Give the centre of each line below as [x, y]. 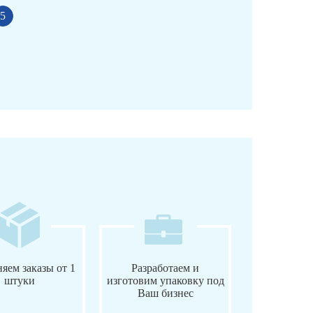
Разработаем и [166, 268]
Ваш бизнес [165, 293]
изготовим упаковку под [165, 280]
